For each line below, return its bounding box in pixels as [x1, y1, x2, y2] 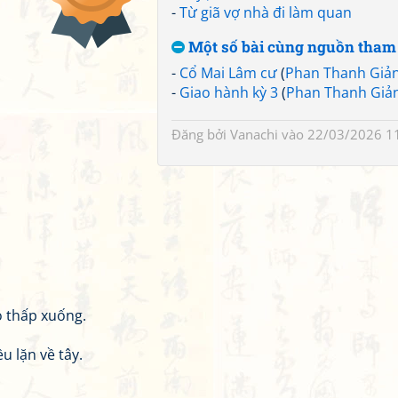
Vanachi [230, 125, 278, 143]
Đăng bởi [171, 125, 230, 143]
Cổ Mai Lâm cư [179, 63, 277, 83]
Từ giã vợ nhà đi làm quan [179, 3, 352, 22]
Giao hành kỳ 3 [179, 83, 278, 102]
